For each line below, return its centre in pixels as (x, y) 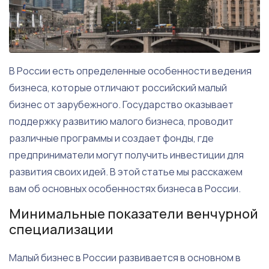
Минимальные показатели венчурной (134, 214)
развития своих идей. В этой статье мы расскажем (126, 172)
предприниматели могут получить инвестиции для (126, 155)
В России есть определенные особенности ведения (130, 71)
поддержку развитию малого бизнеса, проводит (121, 122)
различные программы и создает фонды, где (111, 138)
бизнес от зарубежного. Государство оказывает (121, 105)
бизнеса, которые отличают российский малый (118, 88)
